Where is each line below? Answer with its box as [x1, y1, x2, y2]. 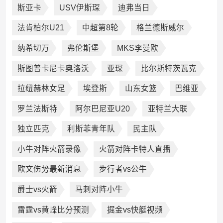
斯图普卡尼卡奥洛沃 [17, 64, 89, 73]
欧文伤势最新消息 [17, 165, 81, 174]
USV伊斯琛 [59, 3, 100, 12]
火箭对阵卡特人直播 [99, 144, 171, 153]
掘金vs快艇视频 [107, 205, 163, 214]
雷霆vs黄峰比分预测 [17, 205, 89, 214]
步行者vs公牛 [99, 165, 147, 174]
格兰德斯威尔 [136, 23, 185, 32]
